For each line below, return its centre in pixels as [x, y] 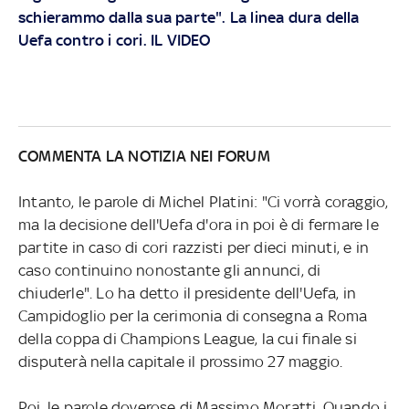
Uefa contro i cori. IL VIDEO [114, 40]
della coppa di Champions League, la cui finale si [187, 338]
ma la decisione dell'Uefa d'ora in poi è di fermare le [198, 224]
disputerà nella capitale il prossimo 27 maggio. [180, 361]
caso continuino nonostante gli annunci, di [169, 270]
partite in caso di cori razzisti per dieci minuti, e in [193, 247]
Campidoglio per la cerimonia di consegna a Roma [193, 315]
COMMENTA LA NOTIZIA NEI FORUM [144, 156]
